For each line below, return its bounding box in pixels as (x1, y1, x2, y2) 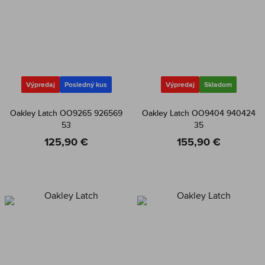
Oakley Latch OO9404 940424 (142, 107, 256, 119)
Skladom (204, 79, 232, 90)
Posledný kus (64, 79, 107, 90)
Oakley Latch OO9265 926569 (10, 107, 122, 119)
